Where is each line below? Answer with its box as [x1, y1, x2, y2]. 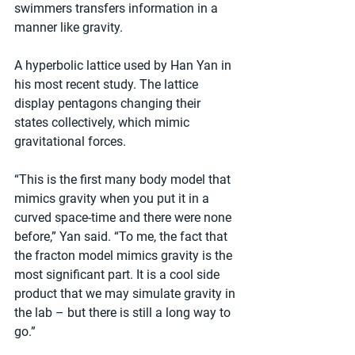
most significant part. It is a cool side [14, 267, 223, 282]
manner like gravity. [14, 20, 123, 35]
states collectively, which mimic [14, 115, 193, 130]
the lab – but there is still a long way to [14, 305, 234, 320]
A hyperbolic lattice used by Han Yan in [14, 58, 235, 73]
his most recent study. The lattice [14, 77, 201, 92]
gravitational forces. [14, 134, 126, 149]
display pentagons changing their [14, 96, 204, 111]
